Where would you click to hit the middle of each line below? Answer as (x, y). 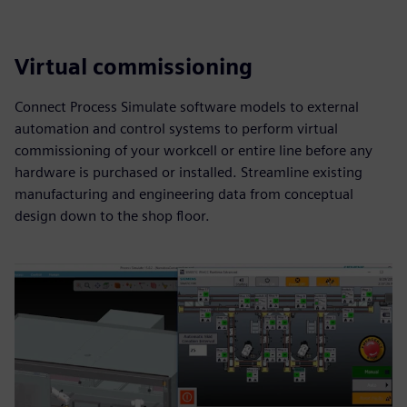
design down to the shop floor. (112, 216)
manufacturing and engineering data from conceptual (184, 194)
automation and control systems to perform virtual (176, 129)
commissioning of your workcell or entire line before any (194, 150)
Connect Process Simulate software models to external (187, 107)
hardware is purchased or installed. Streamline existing (189, 172)
